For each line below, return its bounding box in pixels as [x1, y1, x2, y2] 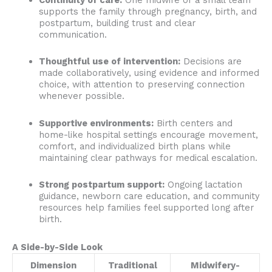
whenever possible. [38, 90, 124, 102]
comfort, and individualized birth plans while [38, 140, 231, 152]
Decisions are [180, 56, 242, 67]
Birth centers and [153, 117, 233, 129]
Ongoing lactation [164, 179, 242, 191]
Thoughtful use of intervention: [38, 56, 180, 67]
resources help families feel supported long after [38, 202, 254, 214]
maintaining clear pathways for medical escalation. [38, 152, 257, 163]
